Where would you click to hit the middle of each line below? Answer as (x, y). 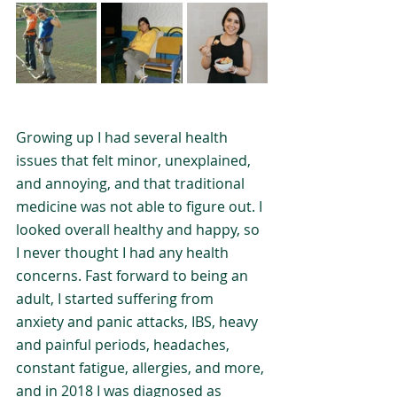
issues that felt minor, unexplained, (135, 160)
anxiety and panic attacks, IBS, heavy (139, 322)
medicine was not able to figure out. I (141, 206)
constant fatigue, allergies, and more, (142, 368)
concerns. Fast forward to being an (134, 276)
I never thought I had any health (124, 253)
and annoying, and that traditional (132, 183)
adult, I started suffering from (117, 299)
